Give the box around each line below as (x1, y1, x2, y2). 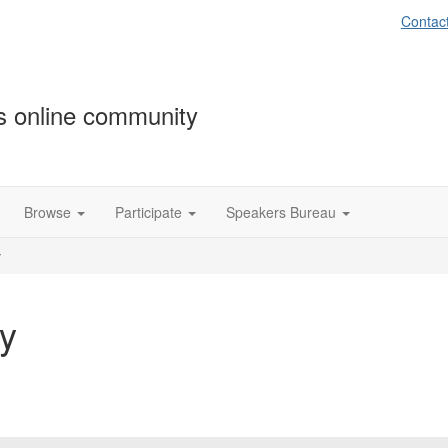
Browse (24, 202, 71, 222)
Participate (115, 202, 182, 222)
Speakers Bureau (226, 202, 336, 222)
